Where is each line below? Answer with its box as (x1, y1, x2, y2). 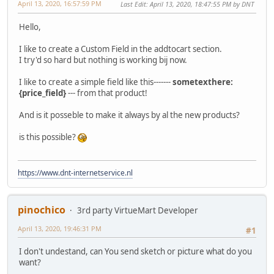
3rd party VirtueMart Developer (77, 205, 198, 217)
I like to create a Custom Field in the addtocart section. (19, 43, 222, 54)
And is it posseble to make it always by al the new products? (19, 109, 240, 120)
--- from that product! (68, 87, 147, 98)
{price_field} (19, 87, 68, 98)
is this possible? (19, 131, 78, 143)
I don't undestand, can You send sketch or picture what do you (19, 246, 252, 257)
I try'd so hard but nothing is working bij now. (19, 54, 187, 65)
